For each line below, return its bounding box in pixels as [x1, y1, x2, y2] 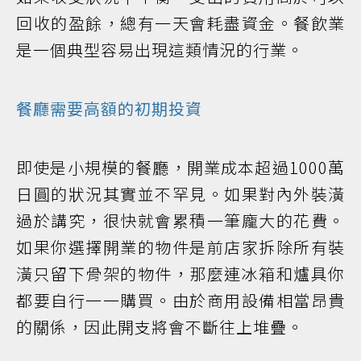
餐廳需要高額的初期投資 [16, 96, 202, 120]
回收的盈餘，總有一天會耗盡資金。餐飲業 [16, 10, 345, 35]
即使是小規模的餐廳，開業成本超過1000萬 [16, 155, 345, 179]
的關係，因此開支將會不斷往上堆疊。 [16, 314, 304, 338]
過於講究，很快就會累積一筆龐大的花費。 [16, 208, 345, 232]
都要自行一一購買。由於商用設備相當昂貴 [16, 288, 345, 312]
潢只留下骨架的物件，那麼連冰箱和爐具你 [16, 261, 345, 285]
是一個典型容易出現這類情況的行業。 [16, 37, 304, 61]
